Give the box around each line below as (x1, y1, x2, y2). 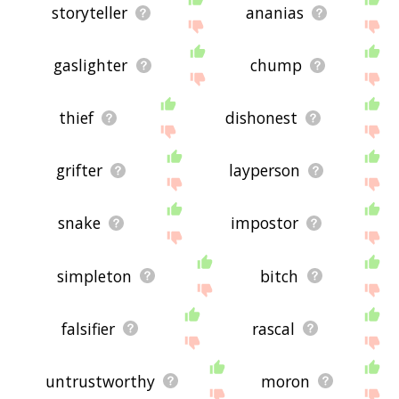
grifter (55, 159, 102, 182)
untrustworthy (45, 370, 156, 392)
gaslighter (53, 54, 128, 77)
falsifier (61, 317, 115, 339)
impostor (230, 212, 298, 234)
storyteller (52, 2, 128, 24)
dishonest (224, 107, 297, 129)
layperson (228, 159, 300, 182)
